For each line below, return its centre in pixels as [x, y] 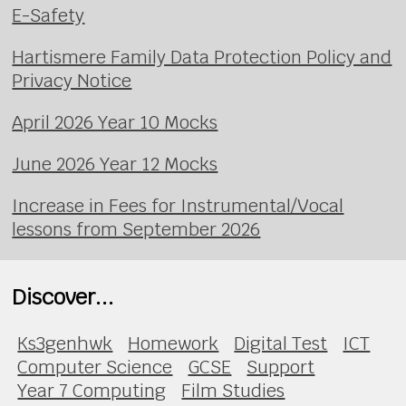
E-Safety [48, 16]
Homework [174, 343]
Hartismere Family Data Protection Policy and [202, 58]
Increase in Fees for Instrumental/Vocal [178, 206]
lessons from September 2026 [136, 230]
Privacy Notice [72, 81]
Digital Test [281, 343]
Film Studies [233, 390]
